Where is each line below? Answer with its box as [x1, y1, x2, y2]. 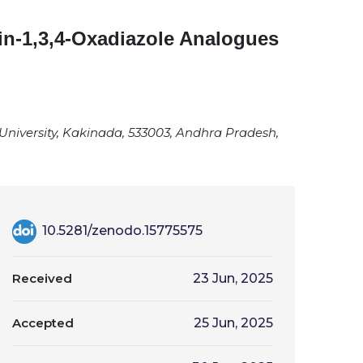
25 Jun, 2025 [194, 315, 273, 331]
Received [12, 271, 72, 286]
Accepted [12, 315, 74, 331]
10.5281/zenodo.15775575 [39, 223, 203, 239]
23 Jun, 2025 [193, 271, 273, 286]
